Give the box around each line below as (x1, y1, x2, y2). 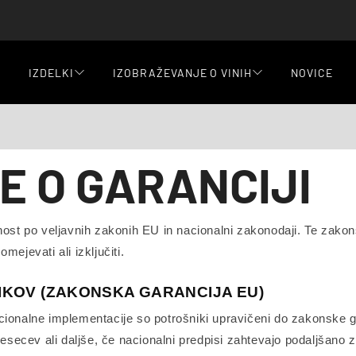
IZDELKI (28, 65, 74, 79)
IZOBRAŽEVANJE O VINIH (112, 65, 253, 79)
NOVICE (291, 65, 334, 79)
